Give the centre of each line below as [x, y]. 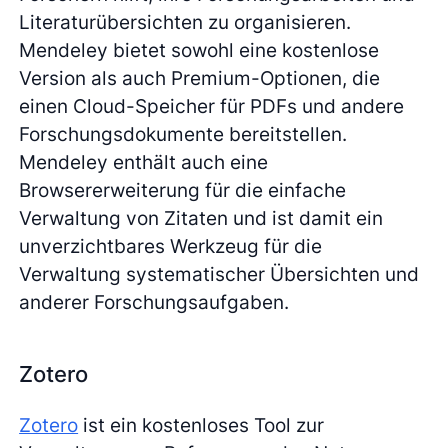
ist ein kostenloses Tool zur [201, 424]
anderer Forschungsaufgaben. [154, 302]
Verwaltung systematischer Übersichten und [219, 274]
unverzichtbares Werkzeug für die [171, 246]
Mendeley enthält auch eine [144, 162]
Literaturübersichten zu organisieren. [185, 22]
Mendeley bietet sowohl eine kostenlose [199, 50]
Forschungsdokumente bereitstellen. [183, 134]
